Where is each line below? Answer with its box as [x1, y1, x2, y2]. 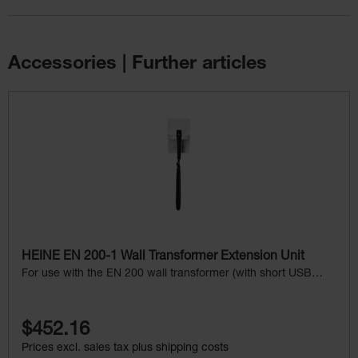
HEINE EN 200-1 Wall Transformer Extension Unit [22, 250, 304, 264]
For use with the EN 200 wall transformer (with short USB [22, 268, 312, 280]
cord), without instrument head [22, 284, 177, 296]
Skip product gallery [7, 93, 121, 106]
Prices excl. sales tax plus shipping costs [22, 342, 229, 354]
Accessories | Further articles [8, 54, 267, 74]
